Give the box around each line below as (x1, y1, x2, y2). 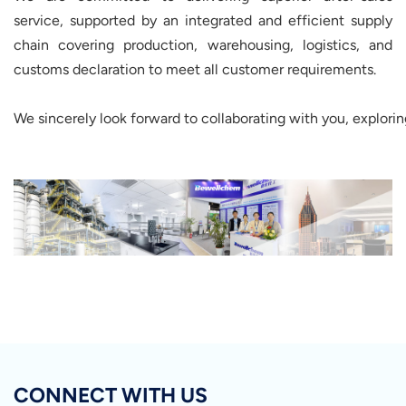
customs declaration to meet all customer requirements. (14, 61, 376, 79)
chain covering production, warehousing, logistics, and (14, 36, 392, 54)
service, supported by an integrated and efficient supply (14, 12, 392, 30)
